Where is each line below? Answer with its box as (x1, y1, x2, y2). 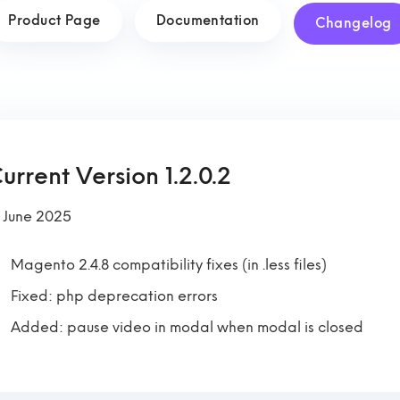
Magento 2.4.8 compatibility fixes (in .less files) (11, 256, 327, 273)
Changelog (314, 15, 392, 31)
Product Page (8, 12, 101, 29)
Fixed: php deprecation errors (11, 287, 218, 304)
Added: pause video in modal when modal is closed (11, 319, 363, 336)
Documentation (155, 12, 260, 29)
